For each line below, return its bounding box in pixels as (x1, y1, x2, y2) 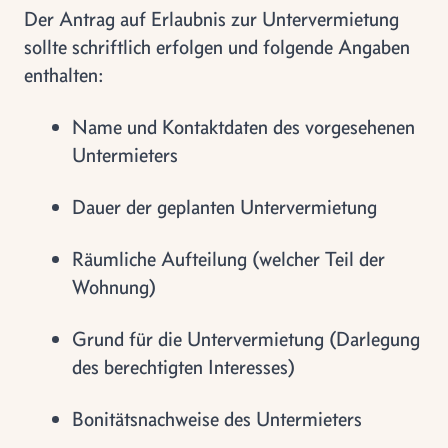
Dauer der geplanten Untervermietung (72, 194, 377, 219)
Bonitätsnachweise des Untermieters (72, 406, 362, 431)
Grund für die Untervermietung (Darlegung (72, 326, 420, 351)
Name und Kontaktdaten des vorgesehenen (72, 114, 415, 139)
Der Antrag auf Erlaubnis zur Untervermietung (24, 6, 399, 31)
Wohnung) (72, 274, 156, 299)
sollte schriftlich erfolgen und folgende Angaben (24, 34, 410, 59)
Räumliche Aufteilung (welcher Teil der (72, 246, 385, 271)
